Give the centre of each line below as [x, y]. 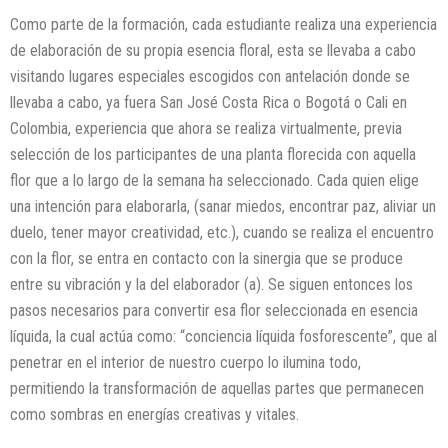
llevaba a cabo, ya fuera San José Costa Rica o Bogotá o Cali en [208, 102]
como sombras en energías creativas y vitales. [154, 414]
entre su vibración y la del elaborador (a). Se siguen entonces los [211, 284]
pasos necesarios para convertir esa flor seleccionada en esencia [214, 310]
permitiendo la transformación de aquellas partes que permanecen [217, 388]
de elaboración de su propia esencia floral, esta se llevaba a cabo [213, 50]
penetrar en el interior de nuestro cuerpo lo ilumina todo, [185, 362]
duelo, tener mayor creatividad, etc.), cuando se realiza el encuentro [222, 232]
